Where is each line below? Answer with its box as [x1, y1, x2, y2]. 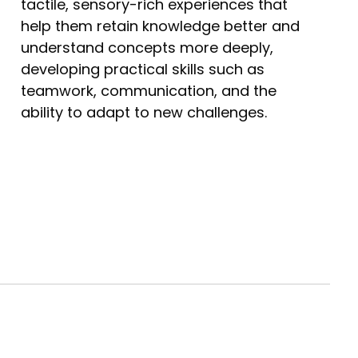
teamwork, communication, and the [21, 80, 277, 101]
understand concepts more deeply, [21, 37, 274, 58]
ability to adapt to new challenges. [21, 101, 268, 122]
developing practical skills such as [21, 58, 265, 79]
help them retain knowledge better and [21, 15, 300, 36]
